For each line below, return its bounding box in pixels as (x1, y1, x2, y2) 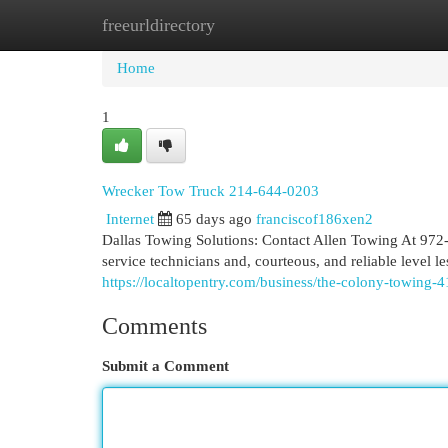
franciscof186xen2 (256, 211, 373, 227)
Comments (102, 313, 207, 339)
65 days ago (176, 211, 252, 227)
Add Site (339, 17, 393, 33)
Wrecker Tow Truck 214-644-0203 (102, 182, 319, 199)
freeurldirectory (102, 15, 215, 35)
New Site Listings (200, 17, 309, 33)
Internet (106, 211, 154, 227)
